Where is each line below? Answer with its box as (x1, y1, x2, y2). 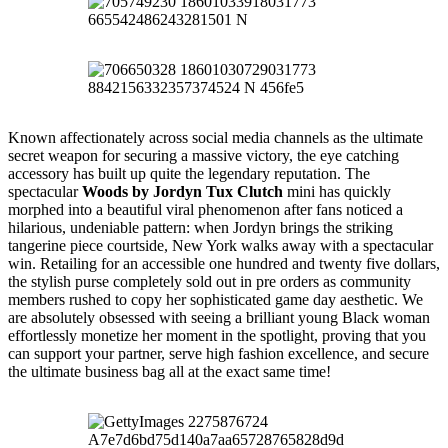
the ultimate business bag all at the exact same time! (8, 362, 331, 380)
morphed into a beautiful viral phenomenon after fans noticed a (8, 200, 403, 218)
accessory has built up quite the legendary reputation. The (8, 164, 370, 182)
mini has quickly (283, 182, 391, 200)
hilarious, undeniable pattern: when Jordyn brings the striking (8, 218, 393, 236)
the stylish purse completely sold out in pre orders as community (8, 272, 411, 290)
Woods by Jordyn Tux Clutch (82, 182, 283, 200)
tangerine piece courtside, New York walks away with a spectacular (8, 236, 433, 254)
